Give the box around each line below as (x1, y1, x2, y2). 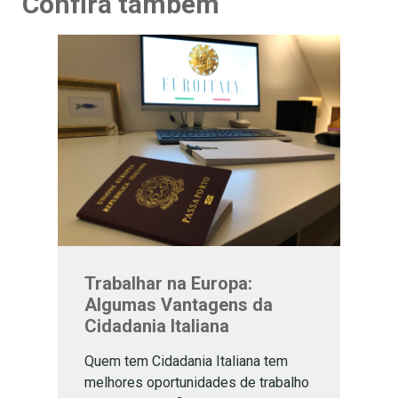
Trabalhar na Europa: (84, 273, 252, 295)
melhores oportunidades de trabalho (84, 374, 309, 392)
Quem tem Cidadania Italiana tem (84, 353, 288, 370)
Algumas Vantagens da (84, 294, 273, 316)
